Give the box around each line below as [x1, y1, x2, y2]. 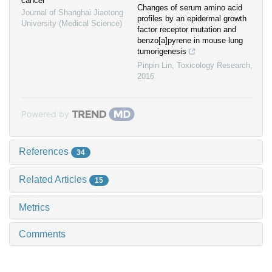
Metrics [19, 202, 50, 212]
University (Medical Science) [21, 19, 122, 29]
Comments [19, 228, 66, 239]
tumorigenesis [137, 47, 186, 56]
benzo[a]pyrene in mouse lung [137, 36, 243, 46]
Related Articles [19, 174, 89, 185]
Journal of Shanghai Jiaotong [21, 8, 123, 18]
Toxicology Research [177, 61, 250, 70]
